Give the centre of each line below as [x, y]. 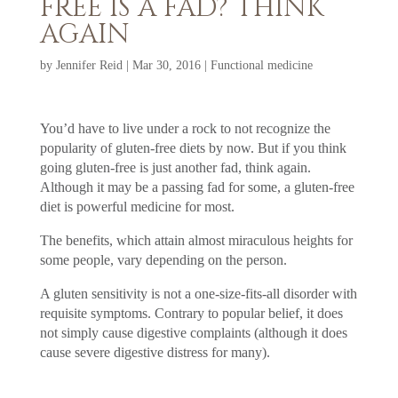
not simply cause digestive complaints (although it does [193, 332]
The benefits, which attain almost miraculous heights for [196, 240]
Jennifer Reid [89, 65]
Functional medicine [261, 65]
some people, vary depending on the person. [163, 259]
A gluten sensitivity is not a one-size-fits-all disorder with [198, 293]
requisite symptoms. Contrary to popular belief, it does [191, 313]
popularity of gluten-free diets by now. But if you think [193, 147]
